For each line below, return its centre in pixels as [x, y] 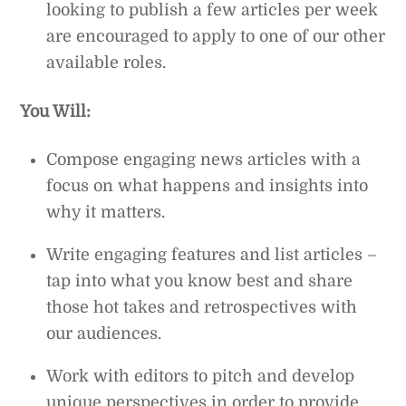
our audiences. [104, 333]
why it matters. [106, 212]
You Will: [56, 112]
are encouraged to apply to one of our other [216, 37]
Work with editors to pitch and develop [201, 376]
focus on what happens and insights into [208, 185]
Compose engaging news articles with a [204, 159]
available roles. [106, 63]
